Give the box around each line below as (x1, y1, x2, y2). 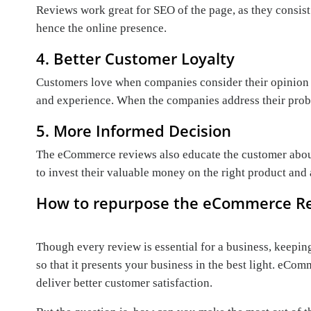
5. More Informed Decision (36, 120, 231, 142)
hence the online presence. (36, 22, 167, 35)
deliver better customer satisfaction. (36, 276, 212, 290)
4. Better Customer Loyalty (36, 48, 235, 69)
